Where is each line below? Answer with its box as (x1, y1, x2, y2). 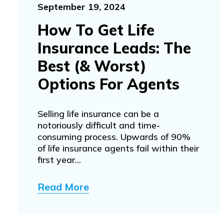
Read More (37, 180, 89, 193)
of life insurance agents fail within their (37, 142, 199, 154)
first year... (37, 153, 81, 165)
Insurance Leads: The (37, 38, 191, 57)
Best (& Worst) (37, 56, 146, 75)
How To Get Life (37, 20, 154, 39)
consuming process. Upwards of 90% (37, 130, 190, 142)
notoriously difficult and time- (37, 119, 160, 131)
